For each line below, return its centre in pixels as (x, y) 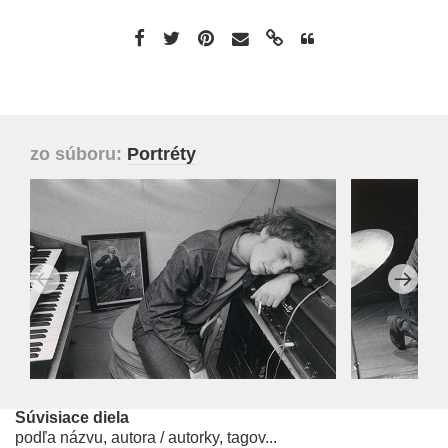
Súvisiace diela (72, 418)
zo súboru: (78, 154)
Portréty (161, 154)
